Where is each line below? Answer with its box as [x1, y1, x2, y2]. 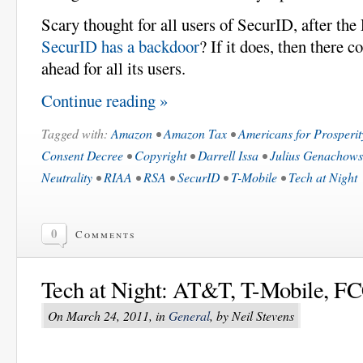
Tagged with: [41, 125, 111, 143]
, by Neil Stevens [210, 307, 294, 325]
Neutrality [41, 169, 92, 186]
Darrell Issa [198, 147, 258, 164]
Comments [75, 227, 136, 242]
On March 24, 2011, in [48, 307, 169, 325]
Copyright [135, 147, 186, 164]
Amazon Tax [164, 125, 227, 143]
